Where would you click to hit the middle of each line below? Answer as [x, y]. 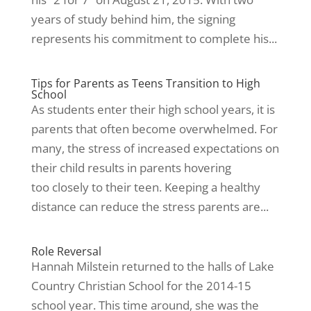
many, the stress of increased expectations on [155, 148]
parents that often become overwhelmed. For [154, 129]
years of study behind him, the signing [133, 19]
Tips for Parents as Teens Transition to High [145, 83]
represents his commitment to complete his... [154, 39]
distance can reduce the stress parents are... [150, 207]
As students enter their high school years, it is [153, 109]
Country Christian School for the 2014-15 [141, 286]
